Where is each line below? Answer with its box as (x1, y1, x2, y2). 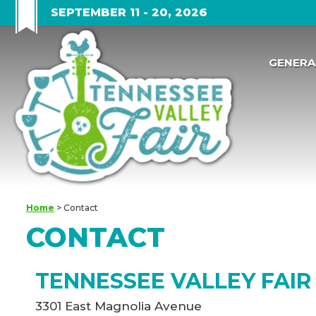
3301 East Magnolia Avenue (35, 299, 202, 314)
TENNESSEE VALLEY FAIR (35, 268, 311, 295)
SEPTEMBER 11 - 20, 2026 (51, 6, 207, 19)
